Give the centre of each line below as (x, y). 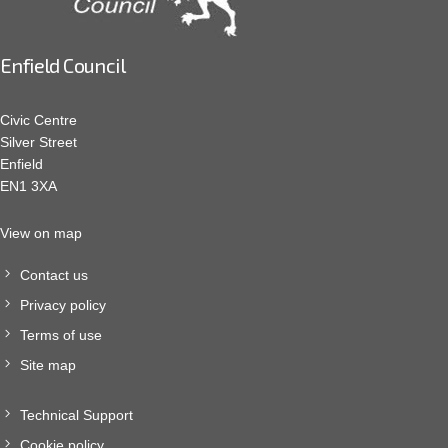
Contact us (54, 275)
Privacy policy (63, 305)
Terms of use (61, 335)
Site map (48, 365)
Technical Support (76, 415)
